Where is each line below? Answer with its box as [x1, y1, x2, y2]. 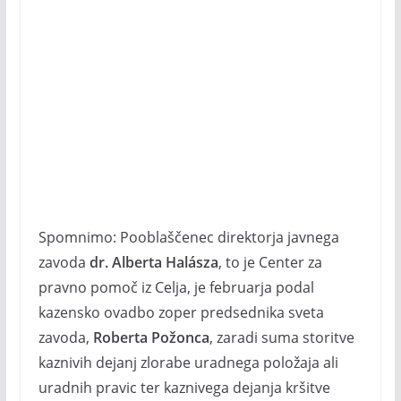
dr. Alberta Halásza [89, 252, 218, 272]
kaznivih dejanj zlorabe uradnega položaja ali [38, 353, 338, 372]
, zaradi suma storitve [209, 328, 354, 347]
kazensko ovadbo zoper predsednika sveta [38, 303, 324, 322]
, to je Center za [218, 252, 322, 272]
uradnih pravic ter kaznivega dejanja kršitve [38, 378, 330, 397]
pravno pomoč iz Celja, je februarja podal [38, 277, 314, 297]
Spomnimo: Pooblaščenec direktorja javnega [38, 227, 339, 247]
